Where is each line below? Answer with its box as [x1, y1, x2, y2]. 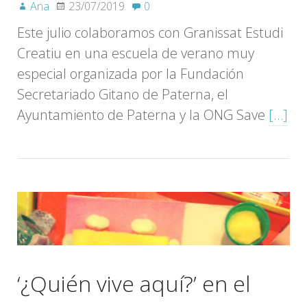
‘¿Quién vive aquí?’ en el [17, 268, 250, 298]
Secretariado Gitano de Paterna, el [17, 84, 228, 103]
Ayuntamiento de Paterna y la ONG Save [17, 105, 269, 124]
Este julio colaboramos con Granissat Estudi [17, 23, 283, 42]
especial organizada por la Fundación [17, 64, 244, 83]
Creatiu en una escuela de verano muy [17, 43, 254, 62]
